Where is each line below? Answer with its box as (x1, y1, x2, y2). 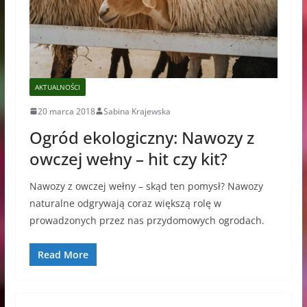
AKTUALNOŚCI (34, 82, 80, 92)
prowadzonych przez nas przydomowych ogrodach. (29, 213, 265, 227)
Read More (37, 247, 88, 261)
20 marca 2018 (37, 105, 95, 117)
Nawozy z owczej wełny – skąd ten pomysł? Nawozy (29, 179, 263, 193)
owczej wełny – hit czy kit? (29, 147, 228, 170)
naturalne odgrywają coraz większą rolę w (29, 196, 221, 210)
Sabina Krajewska (103, 105, 171, 117)
